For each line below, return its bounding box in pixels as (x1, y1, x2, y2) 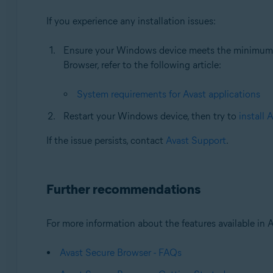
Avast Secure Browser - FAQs (59, 247, 182, 259)
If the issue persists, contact (46, 135, 166, 147)
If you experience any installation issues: (46, 15, 216, 27)
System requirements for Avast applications (76, 88, 260, 101)
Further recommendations (46, 181, 200, 198)
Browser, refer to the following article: (63, 59, 221, 71)
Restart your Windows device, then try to (63, 110, 239, 122)
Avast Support (165, 135, 226, 147)
